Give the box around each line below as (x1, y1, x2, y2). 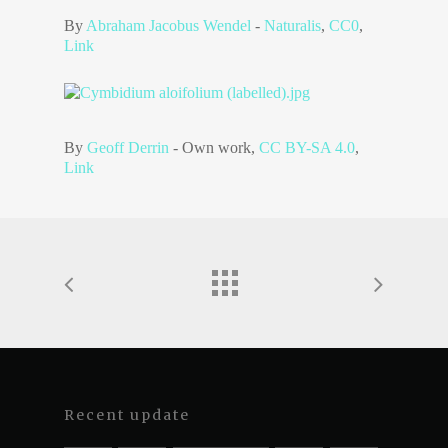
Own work (182, 139, 252, 157)
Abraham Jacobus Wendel (86, 17, 252, 35)
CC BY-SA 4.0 (259, 139, 356, 157)
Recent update (64, 406, 190, 425)
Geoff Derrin (87, 139, 170, 157)
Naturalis (264, 17, 322, 35)
